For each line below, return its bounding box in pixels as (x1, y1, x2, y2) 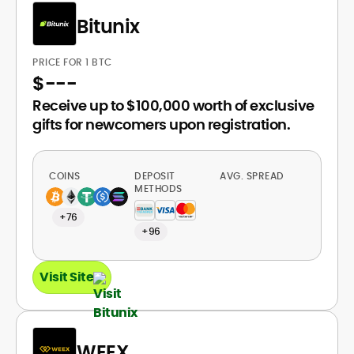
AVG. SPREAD (220, 169, 287, 183)
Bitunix (77, 13, 140, 40)
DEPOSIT (134, 169, 175, 183)
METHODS (134, 182, 183, 195)
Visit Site (40, 268, 93, 286)
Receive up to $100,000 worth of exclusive (32, 96, 314, 115)
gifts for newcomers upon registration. (32, 115, 290, 134)
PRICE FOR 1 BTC (32, 55, 115, 69)
